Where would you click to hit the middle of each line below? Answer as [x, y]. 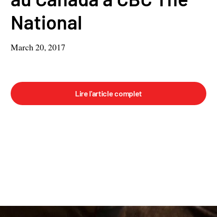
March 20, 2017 [38, 47]
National [47, 22]
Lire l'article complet [108, 93]
